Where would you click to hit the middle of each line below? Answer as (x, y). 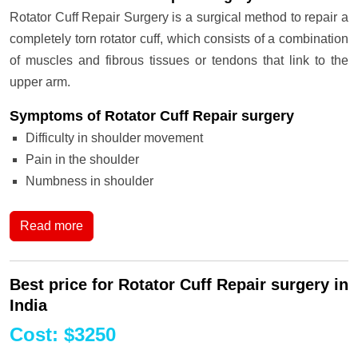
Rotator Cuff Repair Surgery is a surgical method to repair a (179, 17)
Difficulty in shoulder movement (114, 138)
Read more (52, 226)
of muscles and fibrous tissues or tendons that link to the (179, 60)
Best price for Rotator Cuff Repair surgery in (179, 284)
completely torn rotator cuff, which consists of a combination (179, 39)
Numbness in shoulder (89, 181)
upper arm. (40, 82)
